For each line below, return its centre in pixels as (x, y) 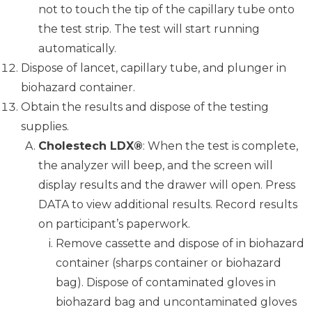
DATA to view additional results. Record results (168, 205)
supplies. (45, 127)
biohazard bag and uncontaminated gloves (176, 302)
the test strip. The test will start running (149, 29)
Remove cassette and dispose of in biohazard (180, 244)
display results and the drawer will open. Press (167, 185)
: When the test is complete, (220, 146)
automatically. (77, 49)
